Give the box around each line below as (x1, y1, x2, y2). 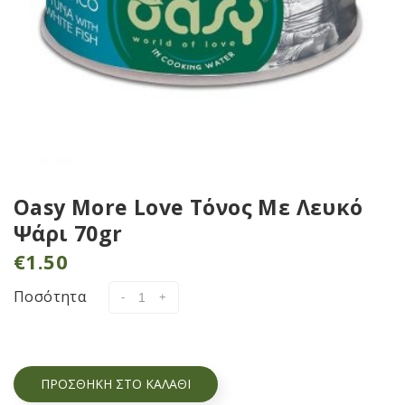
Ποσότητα (14, 286, 87, 306)
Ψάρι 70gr (14, 218, 123, 248)
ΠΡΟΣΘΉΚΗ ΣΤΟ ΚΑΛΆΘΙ (41, 374, 191, 392)
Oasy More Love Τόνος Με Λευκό (14, 192, 363, 221)
